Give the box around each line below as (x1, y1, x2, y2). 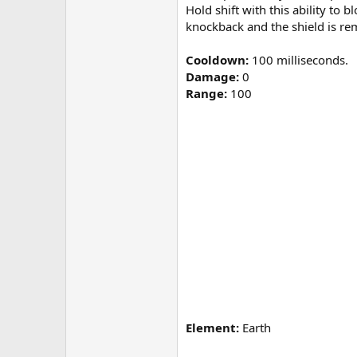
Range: (186, 85, 227, 102)
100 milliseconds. (249, 52, 348, 69)
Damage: (186, 69, 239, 85)
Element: (186, 320, 239, 336)
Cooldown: (186, 52, 249, 69)
